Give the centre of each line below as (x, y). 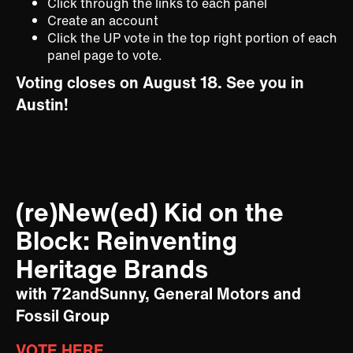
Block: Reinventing (126, 241)
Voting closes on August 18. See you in (160, 83)
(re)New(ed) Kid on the (150, 212)
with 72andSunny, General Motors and (158, 294)
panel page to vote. (105, 56)
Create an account (103, 21)
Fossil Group (63, 316)
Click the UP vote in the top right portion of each (192, 38)
